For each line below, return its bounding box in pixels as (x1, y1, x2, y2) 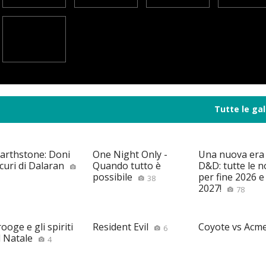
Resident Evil (93, 220, 149, 234)
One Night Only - (93, 147, 168, 161)
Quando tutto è (93, 159, 161, 172)
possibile (93, 170, 133, 183)
